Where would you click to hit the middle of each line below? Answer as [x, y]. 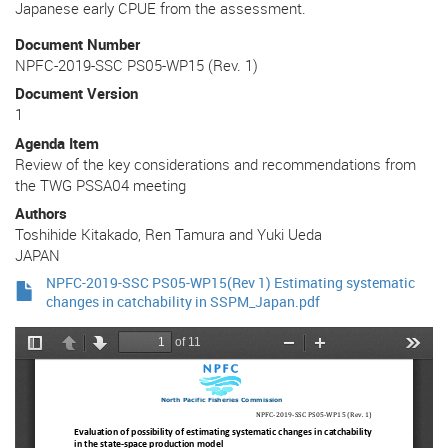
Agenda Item [57, 142]
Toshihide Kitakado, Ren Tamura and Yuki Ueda [168, 234]
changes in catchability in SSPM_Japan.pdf [183, 301]
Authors [41, 213]
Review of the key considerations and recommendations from [215, 163]
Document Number [77, 43]
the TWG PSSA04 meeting [100, 184]
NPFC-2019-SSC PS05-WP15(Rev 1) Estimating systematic [230, 282]
